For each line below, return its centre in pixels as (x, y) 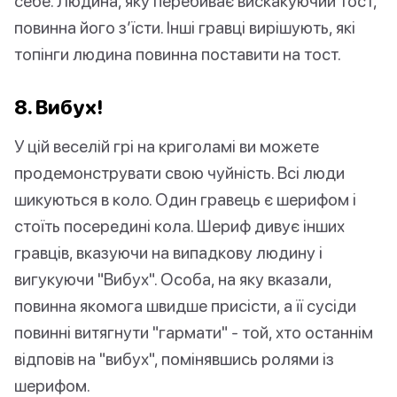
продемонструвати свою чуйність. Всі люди (179, 173)
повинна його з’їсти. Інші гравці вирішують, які (185, 27)
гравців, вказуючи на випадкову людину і (168, 253)
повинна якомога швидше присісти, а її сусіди (185, 306)
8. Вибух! (58, 107)
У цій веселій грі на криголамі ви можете (167, 146)
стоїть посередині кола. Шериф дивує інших (179, 226)
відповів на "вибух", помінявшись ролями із (174, 359)
